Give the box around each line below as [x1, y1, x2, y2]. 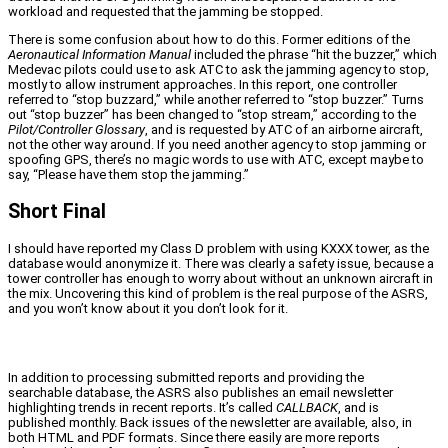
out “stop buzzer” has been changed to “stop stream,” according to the [8, 106, 416, 122]
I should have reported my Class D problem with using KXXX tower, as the [8, 241, 429, 257]
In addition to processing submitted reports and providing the [8, 370, 364, 386]
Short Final [8, 199, 106, 223]
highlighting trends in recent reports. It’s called [8, 400, 276, 416]
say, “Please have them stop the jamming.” [8, 166, 249, 182]
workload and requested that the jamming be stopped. [8, 3, 323, 19]
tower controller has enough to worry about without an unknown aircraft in [8, 271, 433, 287]
